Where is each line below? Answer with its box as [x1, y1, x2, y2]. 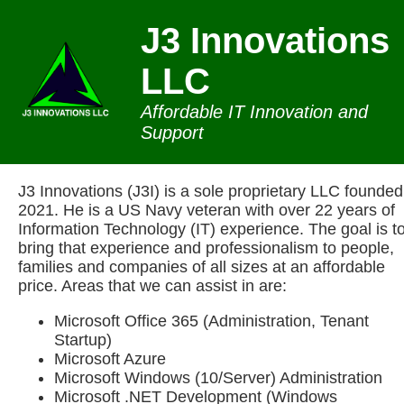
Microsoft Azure [54, 350, 166, 368]
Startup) [54, 331, 112, 349]
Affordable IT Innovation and [141, 102, 368, 122]
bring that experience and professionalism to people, [18, 239, 394, 257]
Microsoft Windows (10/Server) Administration [54, 369, 382, 387]
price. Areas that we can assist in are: [18, 277, 287, 295]
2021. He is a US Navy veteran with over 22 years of [18, 201, 395, 219]
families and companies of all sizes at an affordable [18, 258, 385, 276]
